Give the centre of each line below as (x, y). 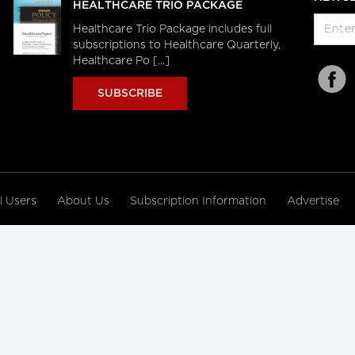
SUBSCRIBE (130, 94)
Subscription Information (198, 201)
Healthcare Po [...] (121, 61)
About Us (85, 201)
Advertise (315, 201)
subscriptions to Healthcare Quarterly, (176, 45)
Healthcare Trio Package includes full (172, 29)
